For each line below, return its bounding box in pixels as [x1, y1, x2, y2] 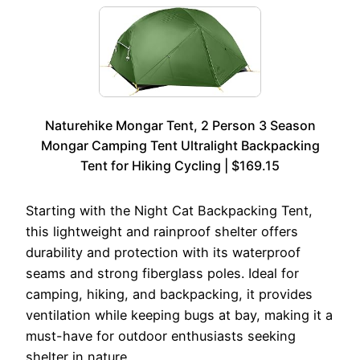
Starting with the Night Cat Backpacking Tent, [26, 202, 313, 219]
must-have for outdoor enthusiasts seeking [26, 328, 296, 345]
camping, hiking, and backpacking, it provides [26, 286, 313, 303]
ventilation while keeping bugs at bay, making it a [26, 307, 333, 324]
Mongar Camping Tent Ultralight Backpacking [40, 137, 320, 154]
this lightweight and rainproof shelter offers [26, 223, 298, 240]
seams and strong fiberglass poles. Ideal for [26, 265, 299, 282]
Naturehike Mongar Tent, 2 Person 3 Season [44, 117, 316, 134]
